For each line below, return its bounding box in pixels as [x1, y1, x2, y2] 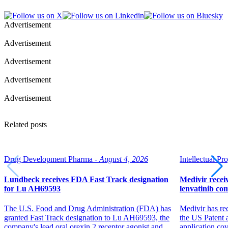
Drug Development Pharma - [4, 155, 97, 164]
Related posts [4, 120, 47, 129]
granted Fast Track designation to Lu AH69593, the [4, 213, 169, 222]
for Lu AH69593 [4, 184, 61, 193]
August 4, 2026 [99, 155, 148, 164]
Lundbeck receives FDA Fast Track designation [4, 175, 168, 184]
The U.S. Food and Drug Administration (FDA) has [4, 204, 171, 213]
